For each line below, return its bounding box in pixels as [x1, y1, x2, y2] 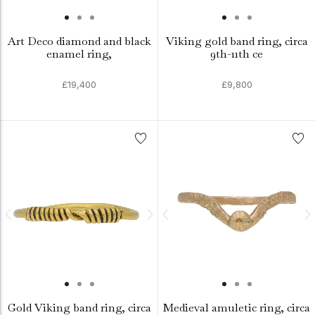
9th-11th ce [210, 46, 263, 61]
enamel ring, [46, 46, 112, 61]
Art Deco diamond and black [7, 34, 151, 49]
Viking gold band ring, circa [165, 34, 308, 49]
